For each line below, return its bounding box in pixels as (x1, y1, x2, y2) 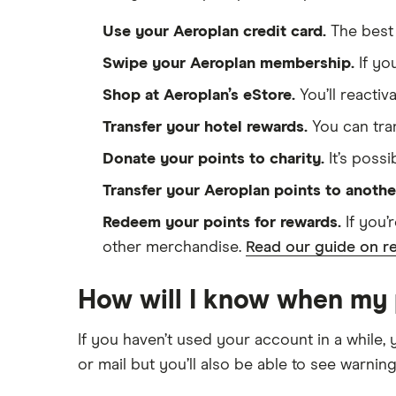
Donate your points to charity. (103, 151, 324, 167)
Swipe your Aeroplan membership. (103, 56, 354, 72)
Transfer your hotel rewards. (103, 119, 308, 135)
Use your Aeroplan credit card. (103, 24, 326, 40)
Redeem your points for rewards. (103, 215, 341, 231)
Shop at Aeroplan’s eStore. (103, 88, 295, 103)
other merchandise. (103, 240, 246, 255)
